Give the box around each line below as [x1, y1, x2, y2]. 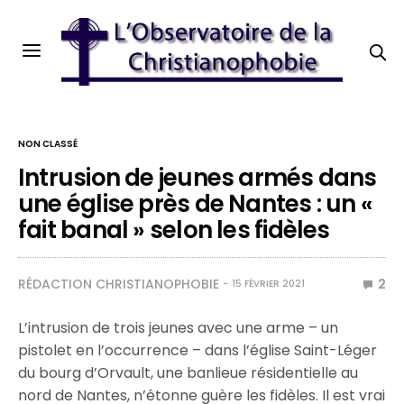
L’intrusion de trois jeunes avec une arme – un [18, 317, 339, 338]
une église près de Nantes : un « [18, 188, 373, 220]
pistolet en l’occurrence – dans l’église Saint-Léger [18, 340, 378, 361]
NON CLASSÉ [18, 137, 78, 151]
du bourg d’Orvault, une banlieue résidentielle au [18, 363, 359, 383]
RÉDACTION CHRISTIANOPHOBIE [18, 275, 219, 293]
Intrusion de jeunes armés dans [18, 161, 377, 194]
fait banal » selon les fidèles [18, 214, 330, 246]
